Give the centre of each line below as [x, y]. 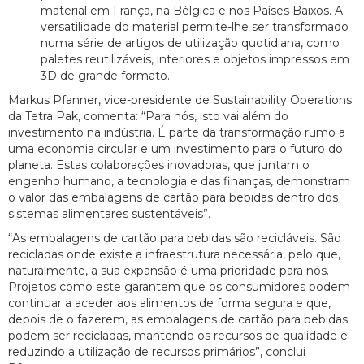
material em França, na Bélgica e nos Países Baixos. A [192, 11]
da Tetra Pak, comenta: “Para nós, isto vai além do [148, 117]
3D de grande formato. [105, 76]
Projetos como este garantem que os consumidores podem [179, 287]
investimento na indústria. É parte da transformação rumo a [177, 133]
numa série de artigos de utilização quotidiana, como [190, 43]
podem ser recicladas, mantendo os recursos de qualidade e [178, 336]
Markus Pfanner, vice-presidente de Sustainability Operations [180, 100]
